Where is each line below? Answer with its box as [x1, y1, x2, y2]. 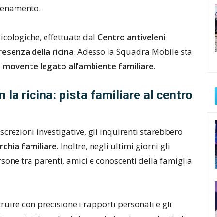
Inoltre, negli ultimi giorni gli [59, 140, 170, 152]
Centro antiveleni [95, 31, 165, 43]
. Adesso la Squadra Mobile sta [74, 46, 192, 57]
